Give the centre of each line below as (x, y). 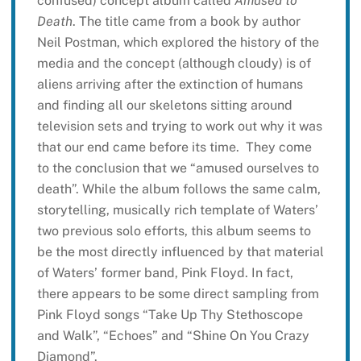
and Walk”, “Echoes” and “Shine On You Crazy (173, 336)
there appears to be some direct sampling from (178, 294)
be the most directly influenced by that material (180, 252)
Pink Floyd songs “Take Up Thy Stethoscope (170, 315)
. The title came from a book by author (186, 22)
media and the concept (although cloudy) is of (174, 64)
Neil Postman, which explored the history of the (178, 43)
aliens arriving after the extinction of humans (170, 85)
